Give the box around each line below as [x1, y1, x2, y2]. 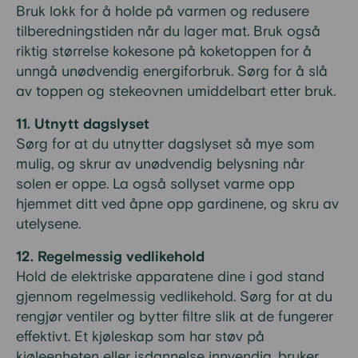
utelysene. [16, 215, 81, 233]
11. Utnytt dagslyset [16, 115, 149, 133]
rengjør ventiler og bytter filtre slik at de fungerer [16, 308, 333, 326]
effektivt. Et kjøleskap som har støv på [16, 328, 265, 346]
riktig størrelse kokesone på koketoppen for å [16, 42, 312, 61]
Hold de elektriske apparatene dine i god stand [16, 268, 324, 286]
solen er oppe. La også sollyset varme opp [16, 175, 295, 193]
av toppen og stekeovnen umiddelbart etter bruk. [16, 82, 336, 101]
